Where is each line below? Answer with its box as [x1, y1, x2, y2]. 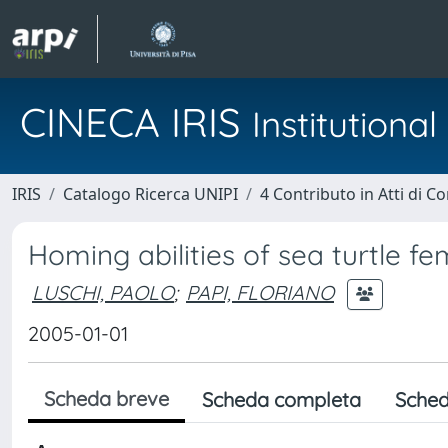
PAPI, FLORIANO [186, 279, 334, 305]
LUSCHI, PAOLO [32, 279, 174, 305]
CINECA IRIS [20, 97, 252, 147]
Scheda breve [44, 386, 169, 411]
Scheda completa [202, 387, 361, 412]
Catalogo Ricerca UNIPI [63, 183, 238, 205]
